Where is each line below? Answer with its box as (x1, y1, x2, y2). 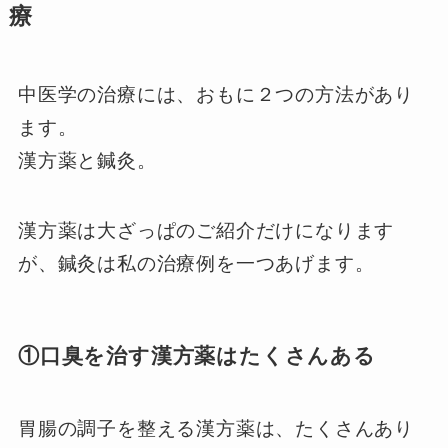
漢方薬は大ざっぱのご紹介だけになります (17, 220, 395, 242)
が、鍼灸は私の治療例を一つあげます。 (17, 253, 375, 275)
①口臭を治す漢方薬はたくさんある (17, 344, 376, 368)
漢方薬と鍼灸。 (17, 149, 157, 171)
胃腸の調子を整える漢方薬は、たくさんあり (17, 417, 415, 439)
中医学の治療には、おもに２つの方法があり (17, 83, 415, 105)
